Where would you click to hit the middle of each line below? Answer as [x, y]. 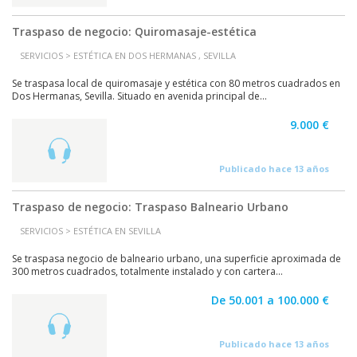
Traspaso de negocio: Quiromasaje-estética [134, 31]
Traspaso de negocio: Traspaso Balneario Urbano [150, 207]
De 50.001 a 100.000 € [270, 300]
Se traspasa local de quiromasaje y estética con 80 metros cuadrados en [176, 83]
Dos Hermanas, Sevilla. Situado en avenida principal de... [139, 96]
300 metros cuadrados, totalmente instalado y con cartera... [147, 271]
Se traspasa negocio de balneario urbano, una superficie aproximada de [177, 259]
